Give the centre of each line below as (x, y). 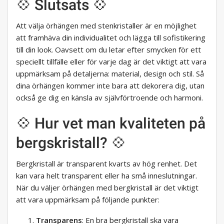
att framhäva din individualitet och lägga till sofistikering (111, 38)
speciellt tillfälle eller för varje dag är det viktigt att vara (111, 62)
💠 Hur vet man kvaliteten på (111, 123)
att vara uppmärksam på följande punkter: (88, 200)
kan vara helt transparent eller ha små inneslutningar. (106, 176)
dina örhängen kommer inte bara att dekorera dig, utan (110, 86)
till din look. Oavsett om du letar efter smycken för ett (108, 50)
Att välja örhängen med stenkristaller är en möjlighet (106, 26)
